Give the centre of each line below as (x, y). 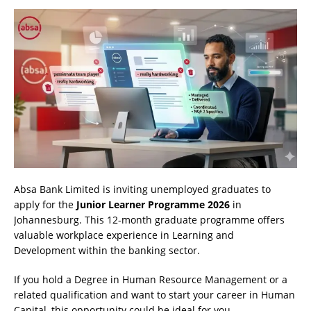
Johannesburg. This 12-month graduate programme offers (149, 219)
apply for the (45, 204)
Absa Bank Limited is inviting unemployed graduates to (142, 189)
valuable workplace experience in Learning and (124, 235)
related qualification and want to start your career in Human (154, 294)
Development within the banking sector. (107, 250)
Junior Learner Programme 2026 (153, 204)
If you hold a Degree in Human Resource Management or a (151, 279)
